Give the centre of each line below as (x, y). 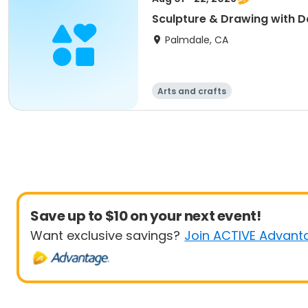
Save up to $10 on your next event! (146, 216)
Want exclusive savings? (105, 235)
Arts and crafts (192, 91)
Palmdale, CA (197, 40)
